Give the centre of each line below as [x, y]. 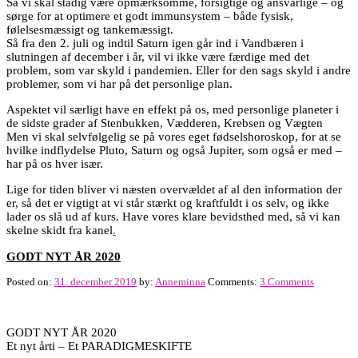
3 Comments [287, 282]
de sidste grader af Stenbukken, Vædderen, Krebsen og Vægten [165, 123]
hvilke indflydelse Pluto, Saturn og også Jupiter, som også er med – [174, 150]
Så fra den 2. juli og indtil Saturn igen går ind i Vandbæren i [155, 43]
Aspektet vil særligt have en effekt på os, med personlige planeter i [173, 109]
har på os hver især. [55, 163]
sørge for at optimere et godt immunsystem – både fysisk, [150, 16]
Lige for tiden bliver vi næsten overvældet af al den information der [174, 189]
